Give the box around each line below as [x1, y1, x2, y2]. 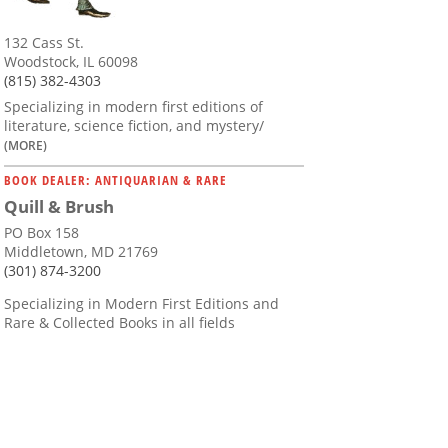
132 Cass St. [4, 33, 84, 53]
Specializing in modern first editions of [4, 97, 263, 117]
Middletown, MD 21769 [4, 242, 158, 262]
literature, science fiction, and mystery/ [4, 116, 264, 136]
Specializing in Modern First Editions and [4, 294, 279, 314]
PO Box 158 [4, 223, 79, 243]
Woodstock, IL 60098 [4, 52, 138, 72]
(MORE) [4, 137, 47, 154]
